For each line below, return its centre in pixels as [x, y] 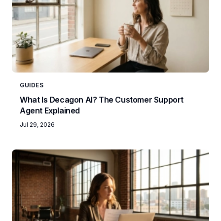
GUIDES [32, 85]
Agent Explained [50, 111]
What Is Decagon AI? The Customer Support [102, 100]
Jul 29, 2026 [37, 125]
